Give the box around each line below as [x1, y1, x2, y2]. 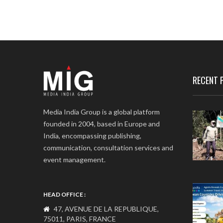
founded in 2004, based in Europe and [43, 119, 160, 128]
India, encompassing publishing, [43, 131, 141, 140]
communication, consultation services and [43, 143, 173, 152]
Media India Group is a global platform [43, 108, 160, 116]
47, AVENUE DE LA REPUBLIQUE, [52, 205, 159, 213]
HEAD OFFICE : [43, 191, 86, 198]
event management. [43, 155, 106, 164]
